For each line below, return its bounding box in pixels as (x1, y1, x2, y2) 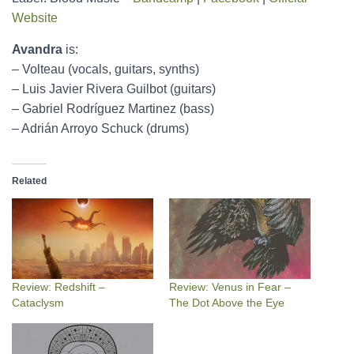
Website (12, 11, 58, 24)
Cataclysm (12, 296, 64, 310)
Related (12, 175, 47, 186)
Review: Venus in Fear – (169, 281, 291, 294)
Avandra (12, 43, 62, 56)
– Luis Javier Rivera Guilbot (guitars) (12, 82, 216, 96)
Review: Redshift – (12, 281, 105, 294)
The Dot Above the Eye (169, 296, 284, 310)
